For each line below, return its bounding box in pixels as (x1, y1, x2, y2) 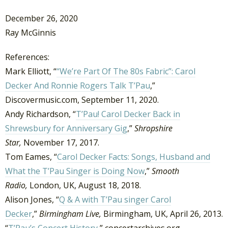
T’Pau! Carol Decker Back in (76, 108, 180, 120)
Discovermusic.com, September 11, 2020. (5, 94, 159, 105)
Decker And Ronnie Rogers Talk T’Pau (5, 79, 150, 91)
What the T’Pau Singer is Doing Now (5, 165, 145, 177)
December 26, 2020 (5, 13, 78, 24)
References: (5, 51, 49, 63)
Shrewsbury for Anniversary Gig (5, 122, 127, 134)
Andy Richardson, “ (5, 108, 76, 120)
